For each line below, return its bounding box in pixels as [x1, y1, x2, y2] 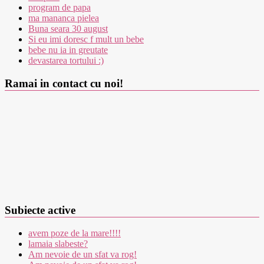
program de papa [28, 2, 91, 13]
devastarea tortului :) [28, 55, 104, 66]
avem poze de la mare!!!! [28, 228, 121, 239]
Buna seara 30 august [28, 24, 108, 34]
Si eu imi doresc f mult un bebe [28, 34, 144, 45]
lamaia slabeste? [28, 239, 88, 249]
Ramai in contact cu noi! [5, 77, 123, 90]
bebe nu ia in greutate [28, 45, 108, 55]
